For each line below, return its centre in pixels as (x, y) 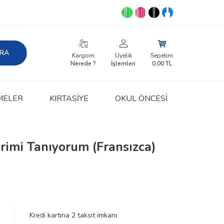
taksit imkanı (96, 215)
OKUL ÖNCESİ (141, 98)
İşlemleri (123, 63)
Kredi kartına (50, 215)
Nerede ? (83, 63)
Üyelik (123, 55)
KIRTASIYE (69, 98)
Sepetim (162, 55)
